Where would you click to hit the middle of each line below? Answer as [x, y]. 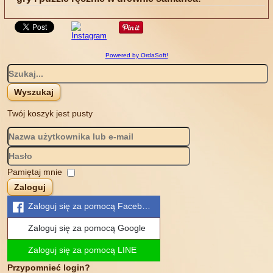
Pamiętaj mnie [35, 172]
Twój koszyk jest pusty [50, 113]
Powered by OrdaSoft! [136, 55]
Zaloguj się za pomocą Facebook [92, 206]
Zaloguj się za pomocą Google [87, 228]
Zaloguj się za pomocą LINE [83, 250]
